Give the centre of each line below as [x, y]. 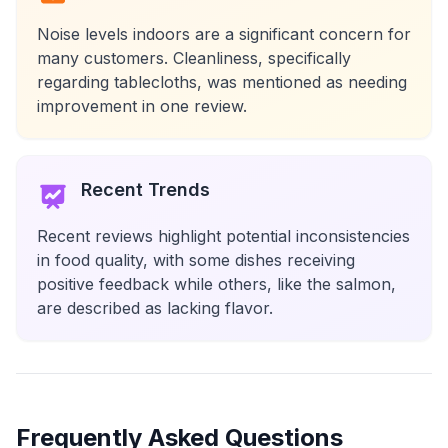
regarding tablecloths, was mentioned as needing [222, 82]
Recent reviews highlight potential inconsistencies [223, 236]
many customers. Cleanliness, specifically [194, 58]
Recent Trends [145, 189]
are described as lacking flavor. [155, 308]
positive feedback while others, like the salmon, [216, 284]
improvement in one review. [142, 106]
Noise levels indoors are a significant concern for [224, 34]
